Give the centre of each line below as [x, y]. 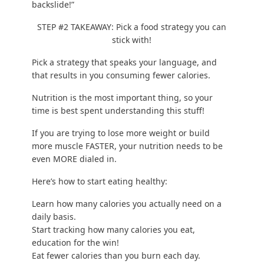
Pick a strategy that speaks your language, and [124, 62]
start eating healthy [126, 181]
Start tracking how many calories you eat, [113, 230]
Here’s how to [59, 181]
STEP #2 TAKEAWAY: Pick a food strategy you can [132, 27]
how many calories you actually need [129, 204]
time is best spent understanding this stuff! [118, 111]
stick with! [132, 40]
